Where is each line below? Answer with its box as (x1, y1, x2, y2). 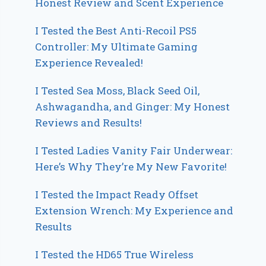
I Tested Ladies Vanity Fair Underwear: (35, 144, 233, 158)
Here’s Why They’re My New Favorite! (35, 160, 227, 174)
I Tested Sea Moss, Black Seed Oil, (35, 84, 200, 98)
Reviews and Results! (35, 116, 142, 130)
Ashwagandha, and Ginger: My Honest (35, 100, 230, 114)
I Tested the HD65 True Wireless (35, 248, 194, 262)
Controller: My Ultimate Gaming (35, 40, 198, 54)
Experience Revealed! (35, 56, 144, 70)
